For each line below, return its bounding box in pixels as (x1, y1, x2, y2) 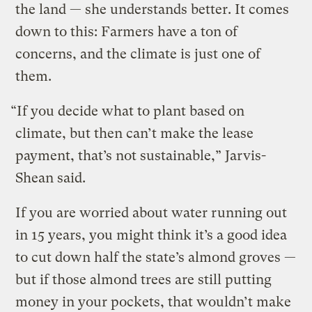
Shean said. (15, 169, 86, 186)
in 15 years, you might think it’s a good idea (15, 226, 288, 243)
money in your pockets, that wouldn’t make (15, 293, 292, 310)
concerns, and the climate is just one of (15, 45, 261, 62)
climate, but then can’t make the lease (15, 125, 254, 141)
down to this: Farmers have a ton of (15, 23, 238, 40)
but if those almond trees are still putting (15, 271, 272, 288)
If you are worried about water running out (15, 204, 288, 221)
